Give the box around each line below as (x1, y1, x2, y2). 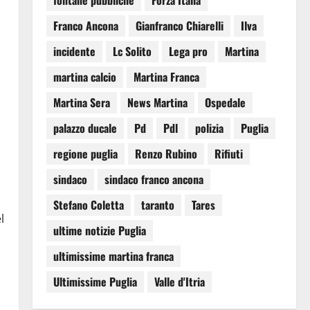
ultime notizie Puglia (53, 222, 146, 239)
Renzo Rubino (134, 145, 197, 163)
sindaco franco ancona (104, 171, 203, 188)
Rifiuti (214, 145, 243, 163)
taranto (140, 197, 174, 214)
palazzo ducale (53, 120, 117, 137)
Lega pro (168, 43, 208, 60)
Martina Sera (53, 94, 110, 111)
